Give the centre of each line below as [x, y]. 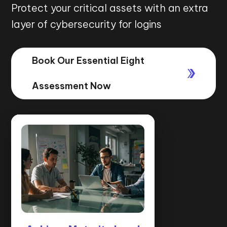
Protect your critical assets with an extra [110, 8]
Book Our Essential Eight [88, 61]
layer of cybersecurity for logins [87, 24]
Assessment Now [72, 86]
